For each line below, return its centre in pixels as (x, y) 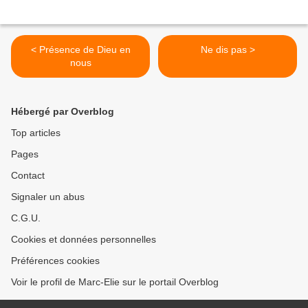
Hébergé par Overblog (63, 112)
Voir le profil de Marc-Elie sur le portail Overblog (115, 282)
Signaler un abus (48, 197)
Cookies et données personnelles (84, 240)
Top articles (36, 133)
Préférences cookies (55, 261)
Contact (28, 176)
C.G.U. (26, 218)
